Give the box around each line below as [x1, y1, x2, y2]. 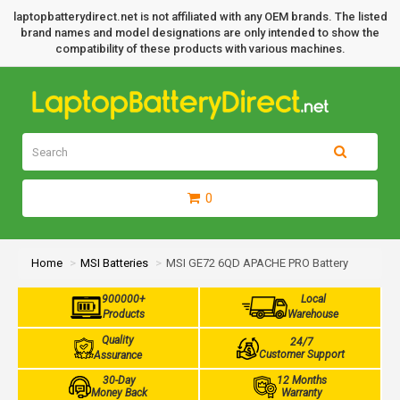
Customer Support [258, 348, 345, 361]
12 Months [276, 374, 327, 387]
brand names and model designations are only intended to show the [21, 26, 379, 39]
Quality [102, 334, 135, 346]
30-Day [103, 374, 136, 387]
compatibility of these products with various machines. [54, 42, 346, 55]
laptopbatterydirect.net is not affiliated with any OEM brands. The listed [12, 10, 387, 23]
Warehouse [287, 308, 339, 321]
